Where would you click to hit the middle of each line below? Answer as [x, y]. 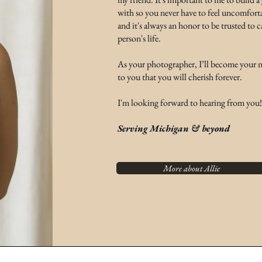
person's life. [139, 38]
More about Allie [192, 168]
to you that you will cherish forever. [180, 77]
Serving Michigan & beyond [173, 128]
